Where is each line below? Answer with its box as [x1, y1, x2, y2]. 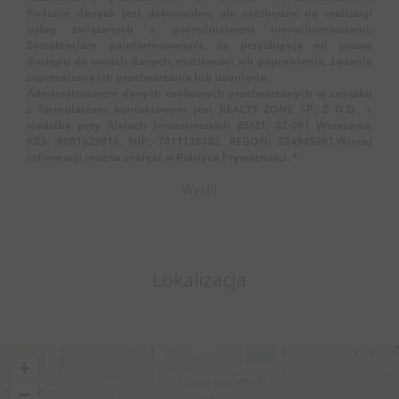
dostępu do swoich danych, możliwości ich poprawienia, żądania [27, 53, 372, 69]
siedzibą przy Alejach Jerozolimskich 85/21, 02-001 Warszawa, [27, 118, 372, 133]
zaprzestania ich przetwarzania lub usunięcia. [27, 69, 269, 85]
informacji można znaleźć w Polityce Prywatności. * [27, 150, 298, 165]
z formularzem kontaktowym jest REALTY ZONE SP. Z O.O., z [27, 102, 372, 117]
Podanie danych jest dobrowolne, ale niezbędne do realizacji [27, 5, 372, 20]
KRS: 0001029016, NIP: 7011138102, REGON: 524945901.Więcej [27, 134, 372, 149]
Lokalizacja [152, 267, 247, 292]
